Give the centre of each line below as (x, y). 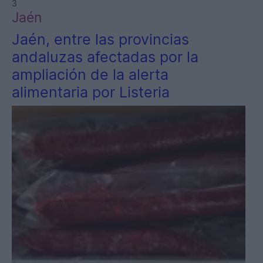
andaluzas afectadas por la (105, 57)
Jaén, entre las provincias (100, 40)
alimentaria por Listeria (91, 92)
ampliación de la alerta (90, 75)
